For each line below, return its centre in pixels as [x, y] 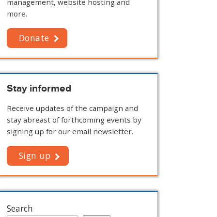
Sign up [35, 156]
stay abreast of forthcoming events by [74, 120]
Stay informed [39, 88]
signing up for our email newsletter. [70, 132]
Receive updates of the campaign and [72, 108]
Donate [34, 38]
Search [20, 209]
